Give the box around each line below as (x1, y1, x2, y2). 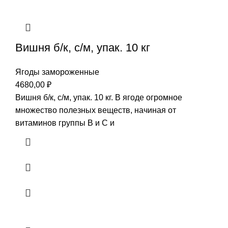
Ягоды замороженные (15, 68, 99, 77)
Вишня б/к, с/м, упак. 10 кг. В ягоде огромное (15, 93, 182, 102)
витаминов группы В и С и (15, 119, 115, 128)
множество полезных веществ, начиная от (15, 106, 176, 115)
